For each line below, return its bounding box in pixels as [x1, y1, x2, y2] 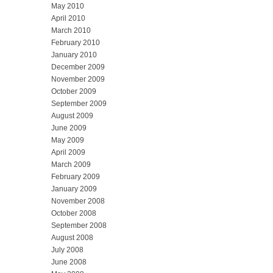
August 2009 [51, 111, 93, 120]
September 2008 [51, 221, 107, 230]
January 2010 [51, 50, 97, 59]
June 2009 [51, 123, 87, 132]
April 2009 [51, 147, 85, 157]
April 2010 [51, 13, 85, 23]
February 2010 [51, 38, 100, 47]
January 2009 [51, 184, 97, 193]
